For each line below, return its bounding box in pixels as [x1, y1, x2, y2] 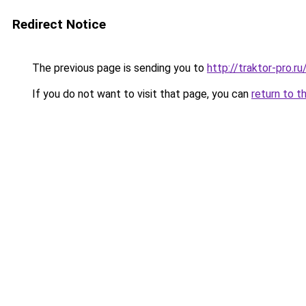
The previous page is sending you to [29, 61, 207, 74]
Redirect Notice [12, 16, 106, 32]
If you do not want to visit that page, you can [29, 87, 251, 100]
